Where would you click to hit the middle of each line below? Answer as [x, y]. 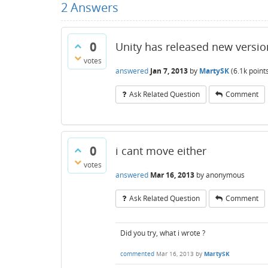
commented [137, 254]
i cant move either [161, 151]
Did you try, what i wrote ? [163, 233]
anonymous [225, 175]
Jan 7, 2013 [169, 71]
